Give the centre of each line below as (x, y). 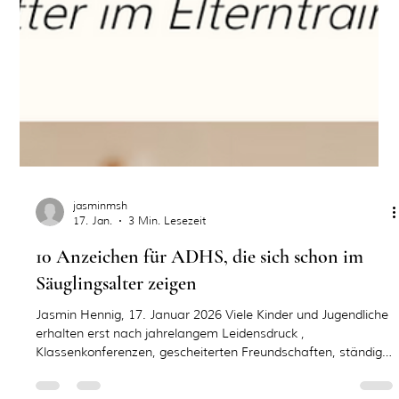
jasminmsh (101, 241)
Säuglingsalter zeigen (117, 319)
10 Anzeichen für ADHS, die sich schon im (200, 293)
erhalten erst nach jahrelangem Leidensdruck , (62, 369)
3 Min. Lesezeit (167, 256)
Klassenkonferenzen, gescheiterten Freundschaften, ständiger (139, 388)
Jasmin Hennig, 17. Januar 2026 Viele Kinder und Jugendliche (212, 350)
